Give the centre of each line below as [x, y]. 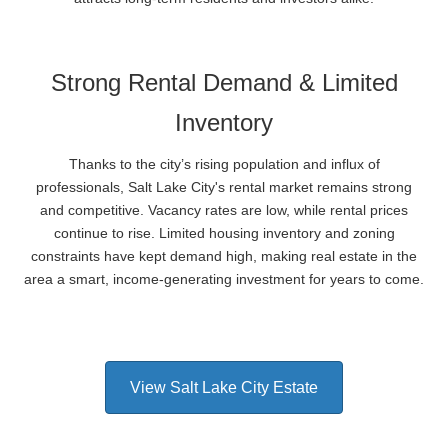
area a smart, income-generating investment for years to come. [224, 279]
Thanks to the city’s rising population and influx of [224, 164]
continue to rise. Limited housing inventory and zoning [224, 233]
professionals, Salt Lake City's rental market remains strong [224, 187]
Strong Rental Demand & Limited [224, 82]
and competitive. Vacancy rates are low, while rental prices [224, 210]
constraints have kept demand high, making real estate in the [224, 256]
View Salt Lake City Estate [224, 387]
